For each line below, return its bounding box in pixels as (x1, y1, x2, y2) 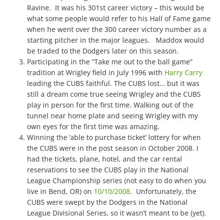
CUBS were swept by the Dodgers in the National (27, 197, 188, 207)
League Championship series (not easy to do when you (27, 176, 206, 185)
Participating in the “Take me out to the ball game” (27, 57, 192, 66)
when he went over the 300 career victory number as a (27, 25, 207, 34)
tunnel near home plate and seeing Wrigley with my (27, 111, 198, 120)
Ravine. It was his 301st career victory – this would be (27, 3, 204, 12)
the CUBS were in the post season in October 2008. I (27, 143, 198, 153)
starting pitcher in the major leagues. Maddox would (27, 35, 204, 45)
